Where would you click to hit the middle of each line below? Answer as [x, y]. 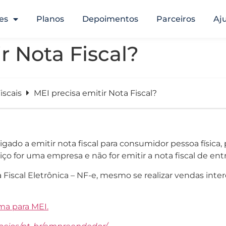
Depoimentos [110, 19]
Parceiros [176, 19]
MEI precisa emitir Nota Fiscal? [95, 93]
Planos [50, 19]
